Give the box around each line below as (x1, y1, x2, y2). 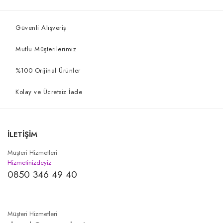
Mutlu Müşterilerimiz (15, 44, 76, 54)
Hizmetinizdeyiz (7, 158, 51, 167)
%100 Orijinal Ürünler (15, 66, 81, 75)
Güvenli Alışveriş (15, 23, 66, 32)
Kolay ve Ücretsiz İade (15, 87, 82, 97)
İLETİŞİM (7, 129, 37, 140)
